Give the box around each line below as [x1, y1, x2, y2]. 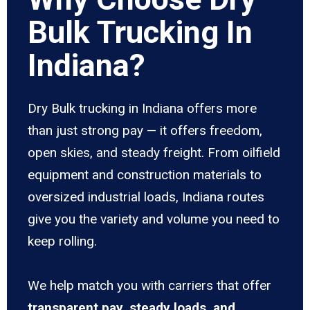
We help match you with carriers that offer [28, 277, 271, 294]
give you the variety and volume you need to [28, 211, 280, 228]
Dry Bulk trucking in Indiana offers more [28, 100, 257, 117]
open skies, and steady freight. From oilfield [28, 145, 280, 161]
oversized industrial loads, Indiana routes [28, 189, 264, 206]
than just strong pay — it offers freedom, [28, 122, 262, 139]
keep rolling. [28, 233, 97, 250]
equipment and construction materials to [28, 167, 262, 183]
